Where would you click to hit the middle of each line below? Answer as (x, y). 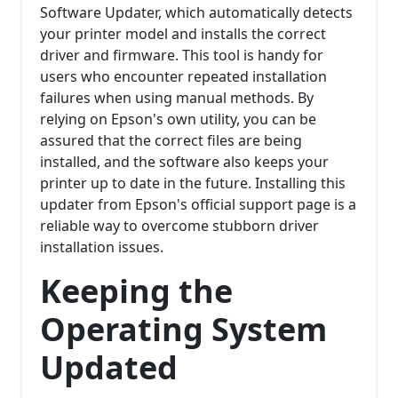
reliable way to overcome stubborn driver (179, 226)
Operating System (183, 330)
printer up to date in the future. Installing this (193, 183)
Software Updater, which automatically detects (196, 13)
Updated (109, 368)
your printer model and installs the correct (183, 34)
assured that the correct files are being (171, 141)
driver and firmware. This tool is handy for (182, 56)
